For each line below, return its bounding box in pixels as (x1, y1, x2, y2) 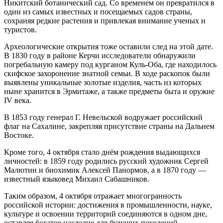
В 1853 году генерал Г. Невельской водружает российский (4, 112, 203, 121)
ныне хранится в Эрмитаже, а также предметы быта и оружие (4, 87, 215, 96)
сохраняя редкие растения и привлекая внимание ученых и (4, 16, 206, 25)
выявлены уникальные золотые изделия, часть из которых (4, 78, 202, 87)
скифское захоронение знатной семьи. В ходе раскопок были (4, 69, 210, 78)
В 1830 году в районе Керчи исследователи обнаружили (4, 51, 196, 60)
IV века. (4, 96, 31, 105)
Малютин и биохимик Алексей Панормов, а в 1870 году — (4, 165, 206, 174)
